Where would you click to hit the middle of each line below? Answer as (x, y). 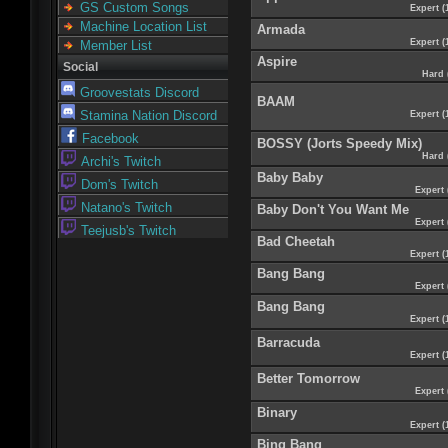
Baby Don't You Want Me (333, 209)
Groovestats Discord (139, 92)
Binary (277, 412)
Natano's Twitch (126, 207)
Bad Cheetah (296, 241)
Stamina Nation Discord (148, 115)
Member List (116, 45)
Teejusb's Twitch (128, 230)
